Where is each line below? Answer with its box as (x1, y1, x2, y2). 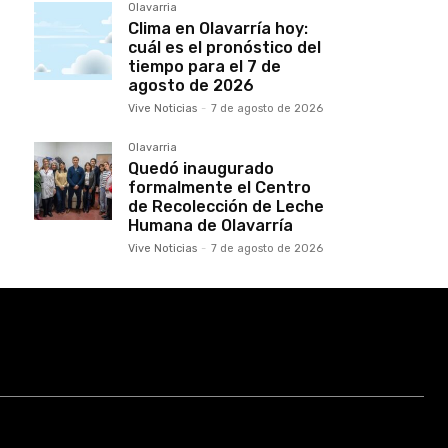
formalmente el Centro (128, 177, 311, 197)
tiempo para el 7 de (128, 56, 281, 76)
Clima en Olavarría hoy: (128, 18, 308, 38)
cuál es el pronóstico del (128, 37, 321, 57)
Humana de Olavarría (128, 215, 293, 235)
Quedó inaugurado (128, 158, 274, 178)
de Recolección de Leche (128, 196, 324, 216)
